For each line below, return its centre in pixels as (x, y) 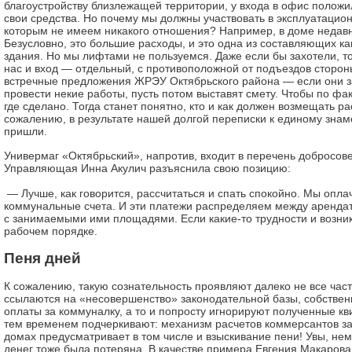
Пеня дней (42, 258)
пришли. (26, 131)
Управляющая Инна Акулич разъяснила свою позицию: (147, 168)
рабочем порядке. (51, 231)
